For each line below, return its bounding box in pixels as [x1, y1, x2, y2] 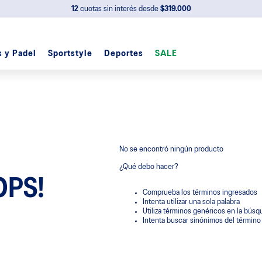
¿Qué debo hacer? [119, 163, 178, 171]
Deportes [104, 50, 143, 58]
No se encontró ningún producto [119, 146, 223, 153]
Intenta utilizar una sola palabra [142, 198, 240, 206]
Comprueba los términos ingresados [142, 189, 257, 196]
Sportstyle [48, 50, 92, 58]
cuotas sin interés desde [78, 5, 160, 13]
